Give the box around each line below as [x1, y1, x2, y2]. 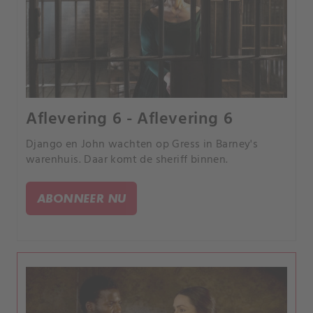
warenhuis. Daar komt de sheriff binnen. [26, 151, 228, 170]
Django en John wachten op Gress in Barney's [26, 136, 259, 154]
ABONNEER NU [37, 191, 126, 206]
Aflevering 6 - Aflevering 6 [26, 106, 233, 133]
